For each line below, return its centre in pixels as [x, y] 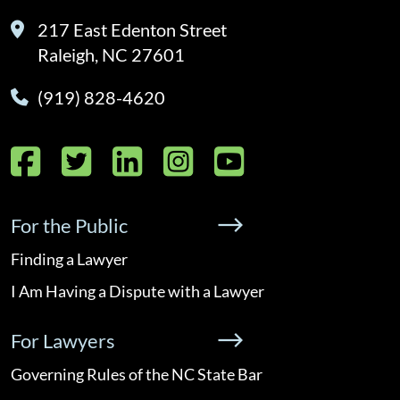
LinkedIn [176, 159]
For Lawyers [63, 340]
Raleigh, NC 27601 [111, 54]
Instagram [236, 159]
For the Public [69, 225]
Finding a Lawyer [69, 258]
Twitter [115, 159]
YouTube [278, 159]
